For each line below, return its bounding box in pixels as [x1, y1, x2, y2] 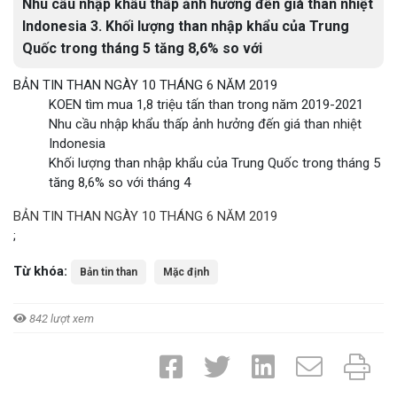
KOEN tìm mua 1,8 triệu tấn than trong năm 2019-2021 [49, 97, 363, 113]
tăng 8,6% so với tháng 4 [49, 175, 191, 191]
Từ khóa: [13, 263, 67, 279]
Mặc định [163, 266, 209, 278]
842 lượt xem [27, 312, 94, 325]
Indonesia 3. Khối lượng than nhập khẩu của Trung [22, 18, 349, 35]
